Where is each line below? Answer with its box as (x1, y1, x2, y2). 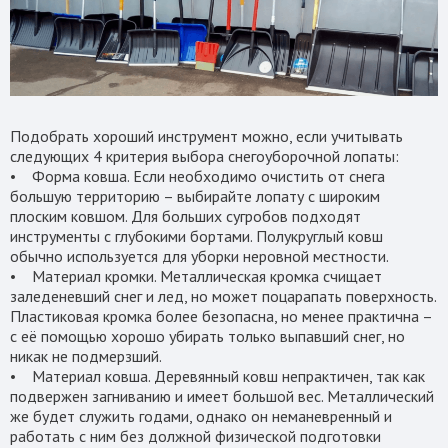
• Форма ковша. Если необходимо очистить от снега (10, 165, 385, 186)
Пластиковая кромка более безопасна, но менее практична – (10, 305, 432, 326)
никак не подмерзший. (10, 345, 165, 366)
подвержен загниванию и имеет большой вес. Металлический (10, 385, 434, 406)
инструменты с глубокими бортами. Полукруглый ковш (10, 225, 383, 246)
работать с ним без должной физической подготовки (10, 425, 381, 446)
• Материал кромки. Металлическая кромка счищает (10, 265, 382, 286)
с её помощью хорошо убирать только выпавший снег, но (10, 325, 405, 346)
